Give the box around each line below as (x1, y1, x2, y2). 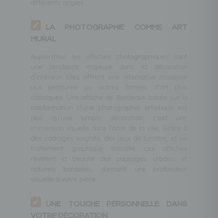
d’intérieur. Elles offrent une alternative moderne (30, 72, 188, 81)
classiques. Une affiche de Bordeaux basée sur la (30, 92, 188, 102)
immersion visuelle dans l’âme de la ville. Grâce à (30, 123, 188, 132)
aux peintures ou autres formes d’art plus (30, 82, 188, 91)
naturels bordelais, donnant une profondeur (30, 164, 188, 173)
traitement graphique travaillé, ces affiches (30, 144, 188, 153)
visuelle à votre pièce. (30, 174, 97, 183)
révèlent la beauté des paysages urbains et (30, 154, 188, 163)
